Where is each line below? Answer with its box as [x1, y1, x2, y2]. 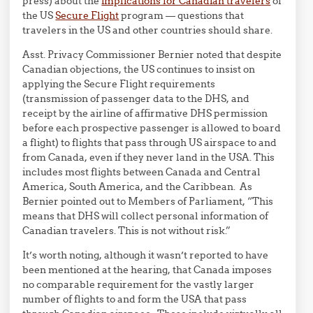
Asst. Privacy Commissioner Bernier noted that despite [22, 48, 282, 61]
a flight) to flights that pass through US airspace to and [22, 136, 277, 149]
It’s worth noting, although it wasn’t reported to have [22, 249, 269, 261]
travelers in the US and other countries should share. [22, 24, 273, 36]
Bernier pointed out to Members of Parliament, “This [22, 195, 274, 208]
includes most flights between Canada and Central [22, 166, 261, 178]
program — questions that [119, 9, 245, 22]
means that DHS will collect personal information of [22, 210, 269, 222]
